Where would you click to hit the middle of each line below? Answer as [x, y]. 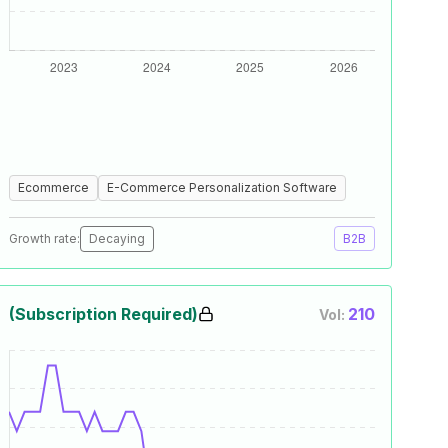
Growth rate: [44, 238]
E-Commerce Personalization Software [222, 187]
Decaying [117, 238]
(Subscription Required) [103, 314]
